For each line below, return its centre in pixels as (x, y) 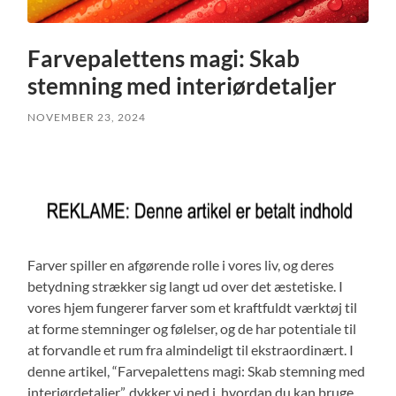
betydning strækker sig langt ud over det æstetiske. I (186, 286)
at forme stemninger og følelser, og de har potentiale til (192, 328)
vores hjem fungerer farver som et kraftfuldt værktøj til (193, 307)
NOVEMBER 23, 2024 (87, 117)
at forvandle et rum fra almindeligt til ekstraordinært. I (191, 349)
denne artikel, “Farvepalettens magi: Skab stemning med (197, 370)
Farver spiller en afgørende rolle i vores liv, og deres (181, 264)
